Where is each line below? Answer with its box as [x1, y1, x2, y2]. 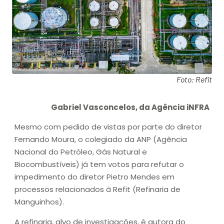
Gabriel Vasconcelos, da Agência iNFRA [51, 101, 209, 112]
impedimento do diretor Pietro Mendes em [14, 171, 174, 182]
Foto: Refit [176, 74, 212, 84]
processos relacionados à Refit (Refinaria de [14, 184, 180, 195]
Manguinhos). [14, 196, 64, 207]
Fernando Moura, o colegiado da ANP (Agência [14, 134, 187, 145]
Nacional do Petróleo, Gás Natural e [14, 146, 147, 157]
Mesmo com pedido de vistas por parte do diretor [14, 121, 202, 132]
